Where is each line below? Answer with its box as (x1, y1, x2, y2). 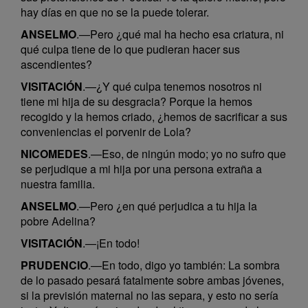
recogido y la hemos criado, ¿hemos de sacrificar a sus (21, 109, 287, 124)
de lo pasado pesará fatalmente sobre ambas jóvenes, (21, 272, 284, 288)
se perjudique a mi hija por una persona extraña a (21, 161, 262, 177)
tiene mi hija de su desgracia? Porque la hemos (21, 93, 252, 109)
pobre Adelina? (21, 213, 96, 229)
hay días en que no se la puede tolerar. (21, 4, 209, 20)
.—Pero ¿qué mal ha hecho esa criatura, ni (76, 26, 284, 42)
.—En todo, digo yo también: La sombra (88, 257, 280, 273)
